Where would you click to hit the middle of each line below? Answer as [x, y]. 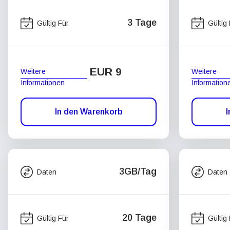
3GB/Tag [138, 171]
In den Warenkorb [89, 112]
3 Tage [142, 23]
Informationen [43, 82]
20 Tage [139, 218]
